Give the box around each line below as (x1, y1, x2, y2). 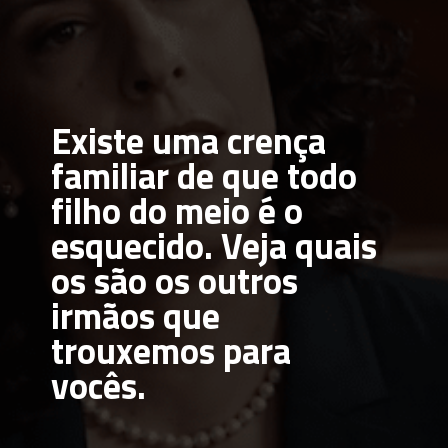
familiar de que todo (51, 147, 358, 203)
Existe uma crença (51, 112, 327, 168)
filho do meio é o (51, 182, 304, 238)
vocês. (51, 357, 147, 413)
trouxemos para (51, 322, 292, 378)
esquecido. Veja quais (51, 217, 378, 273)
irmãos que (51, 287, 221, 343)
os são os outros (51, 252, 299, 308)
